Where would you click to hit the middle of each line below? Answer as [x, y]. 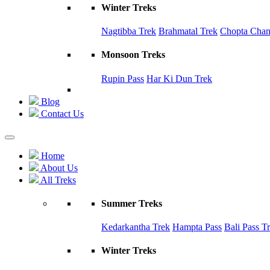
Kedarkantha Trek [136, 227]
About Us [58, 168]
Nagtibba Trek [129, 31]
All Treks [57, 180]
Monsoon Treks [133, 55]
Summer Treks [132, 203]
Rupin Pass [123, 78]
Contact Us [61, 113]
